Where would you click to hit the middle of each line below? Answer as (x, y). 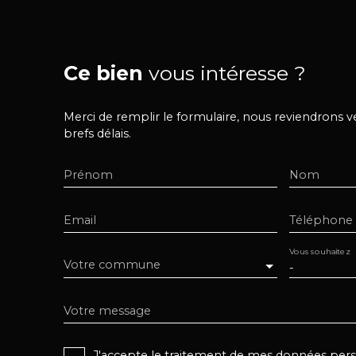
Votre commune (112, 265)
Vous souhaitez (319, 252)
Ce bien (103, 73)
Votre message (107, 310)
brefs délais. (97, 133)
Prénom (88, 174)
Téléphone (321, 220)
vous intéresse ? (227, 73)
